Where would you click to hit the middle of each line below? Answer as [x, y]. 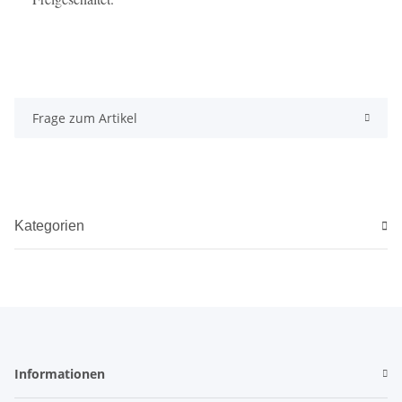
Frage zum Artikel [85, 118]
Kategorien [49, 226]
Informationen [60, 374]
